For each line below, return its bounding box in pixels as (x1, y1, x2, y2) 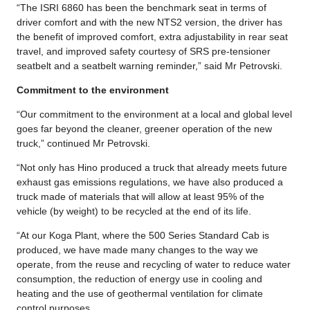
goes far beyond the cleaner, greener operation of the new (17, 122, 272, 134)
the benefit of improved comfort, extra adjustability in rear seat (17, 30, 288, 42)
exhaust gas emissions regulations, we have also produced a (17, 176, 283, 188)
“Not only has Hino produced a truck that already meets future (17, 161, 287, 173)
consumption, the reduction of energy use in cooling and (17, 273, 262, 284)
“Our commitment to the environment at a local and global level (17, 108, 292, 120)
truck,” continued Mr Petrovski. (17, 137, 150, 149)
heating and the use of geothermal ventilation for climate (17, 287, 263, 299)
